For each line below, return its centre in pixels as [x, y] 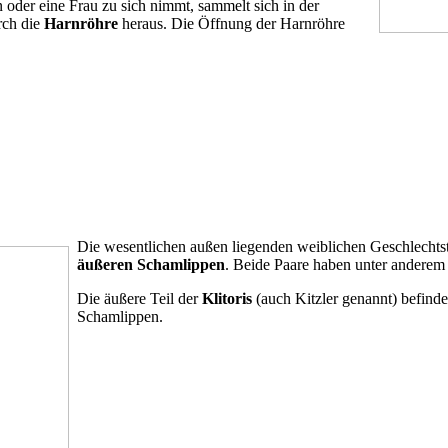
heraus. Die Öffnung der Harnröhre [231, 23]
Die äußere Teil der [139, 298]
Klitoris [227, 298]
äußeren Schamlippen [151, 264]
